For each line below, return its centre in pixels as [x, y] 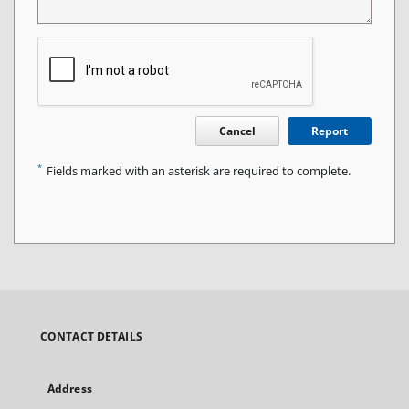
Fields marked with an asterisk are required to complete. [199, 171]
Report [330, 131]
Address [70, 388]
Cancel [237, 131]
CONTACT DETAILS [91, 336]
